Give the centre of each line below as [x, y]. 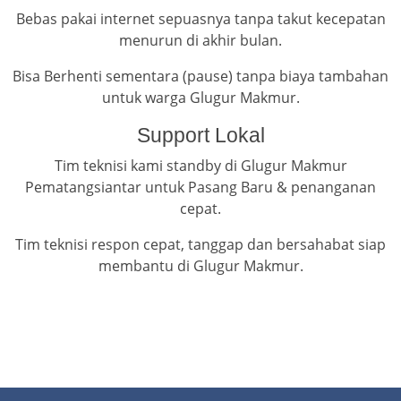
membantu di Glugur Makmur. [200, 266]
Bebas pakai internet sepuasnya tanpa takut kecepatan [200, 19]
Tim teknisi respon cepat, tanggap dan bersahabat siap [200, 245]
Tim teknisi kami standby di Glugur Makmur [200, 166]
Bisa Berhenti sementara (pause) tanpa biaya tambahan [200, 77]
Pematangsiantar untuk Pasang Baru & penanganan [200, 188]
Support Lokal [200, 136]
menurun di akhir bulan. [200, 41]
